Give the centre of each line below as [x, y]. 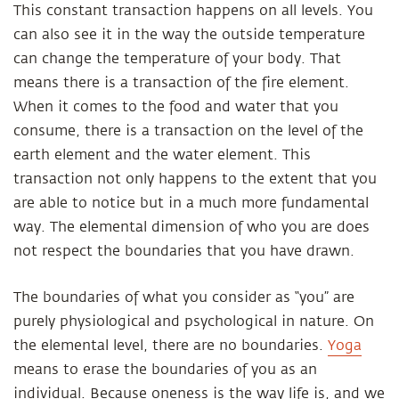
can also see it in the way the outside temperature [189, 35]
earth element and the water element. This [162, 155]
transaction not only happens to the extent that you [195, 179]
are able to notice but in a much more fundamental [191, 203]
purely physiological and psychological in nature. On [194, 322]
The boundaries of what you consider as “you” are [184, 297]
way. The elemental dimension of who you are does [191, 227]
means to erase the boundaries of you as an [165, 370]
